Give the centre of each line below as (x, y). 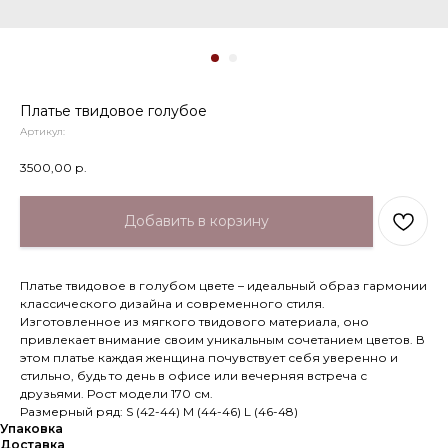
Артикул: (42, 131)
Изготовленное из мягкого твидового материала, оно (194, 322)
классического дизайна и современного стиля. (172, 304)
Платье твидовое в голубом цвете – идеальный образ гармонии (223, 286)
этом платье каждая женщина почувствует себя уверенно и (209, 358)
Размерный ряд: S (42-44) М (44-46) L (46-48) (159, 412)
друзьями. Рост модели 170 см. (116, 394)
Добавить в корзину (196, 220)
